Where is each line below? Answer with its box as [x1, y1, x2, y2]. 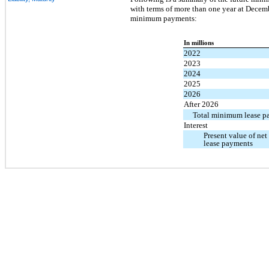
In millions [183, 40, 214, 47]
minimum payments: [130, 13, 197, 23]
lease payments [203, 139, 253, 148]
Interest [183, 121, 208, 130]
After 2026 [183, 100, 219, 109]
